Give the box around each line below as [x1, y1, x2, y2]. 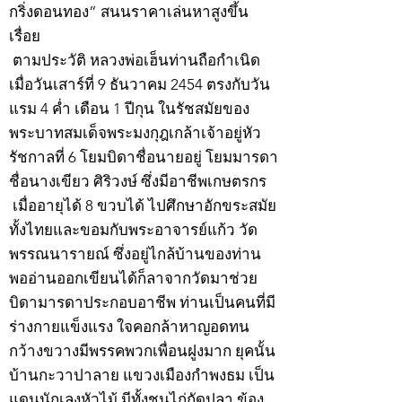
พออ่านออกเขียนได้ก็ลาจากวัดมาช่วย [9, 269, 258, 288]
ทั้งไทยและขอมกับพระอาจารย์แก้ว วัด [9, 221, 258, 240]
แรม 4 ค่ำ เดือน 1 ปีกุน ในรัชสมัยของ [9, 100, 249, 118]
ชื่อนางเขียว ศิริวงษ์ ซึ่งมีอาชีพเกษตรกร [9, 172, 267, 191]
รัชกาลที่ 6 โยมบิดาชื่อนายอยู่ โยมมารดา [9, 148, 278, 167]
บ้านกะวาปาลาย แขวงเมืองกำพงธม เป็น [9, 366, 275, 385]
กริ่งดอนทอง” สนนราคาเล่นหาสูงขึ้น [9, 3, 249, 22]
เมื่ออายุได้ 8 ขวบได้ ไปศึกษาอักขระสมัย [9, 197, 276, 215]
